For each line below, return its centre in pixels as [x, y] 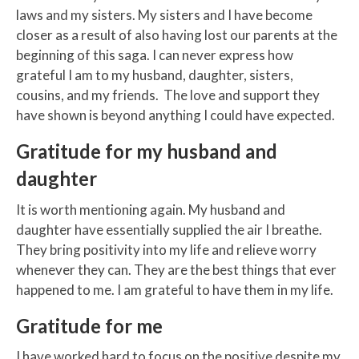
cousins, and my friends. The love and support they [168, 95]
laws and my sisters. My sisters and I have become [164, 15]
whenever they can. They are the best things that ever [176, 269]
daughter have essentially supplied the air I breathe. [169, 229]
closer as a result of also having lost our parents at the [177, 35]
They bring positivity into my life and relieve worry [166, 249]
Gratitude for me [89, 325]
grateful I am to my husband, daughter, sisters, [155, 75]
